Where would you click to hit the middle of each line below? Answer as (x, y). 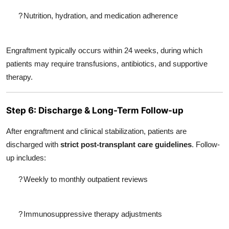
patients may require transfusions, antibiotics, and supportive (107, 64)
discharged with (33, 144)
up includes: (26, 157)
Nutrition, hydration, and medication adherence (101, 16)
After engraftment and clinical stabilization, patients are (96, 131)
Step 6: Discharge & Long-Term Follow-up (95, 110)
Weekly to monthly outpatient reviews (86, 179)
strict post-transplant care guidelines (126, 144)
